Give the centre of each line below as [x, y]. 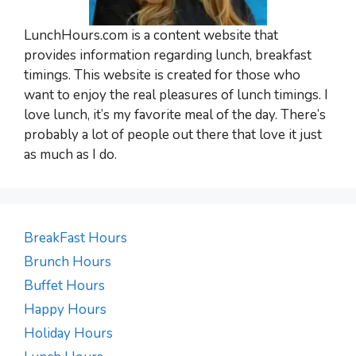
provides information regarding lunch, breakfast [168, 56]
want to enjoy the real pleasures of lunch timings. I [176, 95]
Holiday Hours [68, 334]
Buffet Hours [64, 286]
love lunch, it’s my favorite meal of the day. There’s [175, 115]
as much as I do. [70, 155]
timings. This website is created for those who [162, 75]
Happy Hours [65, 310]
